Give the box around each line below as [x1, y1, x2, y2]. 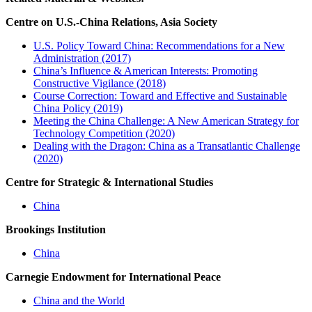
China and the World [33, 295, 125, 307]
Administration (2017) [33, 52, 131, 65]
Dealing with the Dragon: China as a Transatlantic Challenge [33, 140, 300, 153]
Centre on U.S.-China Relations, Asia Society [6, 16, 217, 29]
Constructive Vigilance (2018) [33, 77, 166, 90]
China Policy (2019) [33, 102, 123, 115]
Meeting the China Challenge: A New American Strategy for [33, 115, 299, 127]
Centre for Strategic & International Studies [6, 176, 213, 189]
